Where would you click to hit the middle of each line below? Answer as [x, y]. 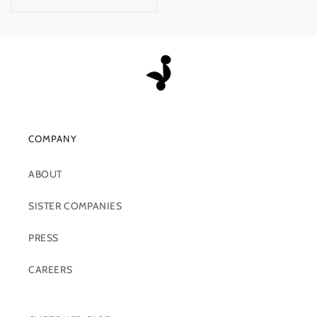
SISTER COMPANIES [75, 206]
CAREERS [51, 270]
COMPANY [53, 139]
